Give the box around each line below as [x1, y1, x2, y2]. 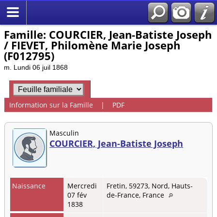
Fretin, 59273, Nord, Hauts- [107, 181, 193, 190]
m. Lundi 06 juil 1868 [4, 63, 68, 71]
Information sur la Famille [9, 100, 93, 110]
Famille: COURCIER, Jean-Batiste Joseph [4, 27, 212, 42]
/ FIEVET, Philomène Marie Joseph [4, 38, 180, 52]
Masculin [49, 128, 79, 138]
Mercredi [67, 181, 97, 190]
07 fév [67, 190, 87, 200]
